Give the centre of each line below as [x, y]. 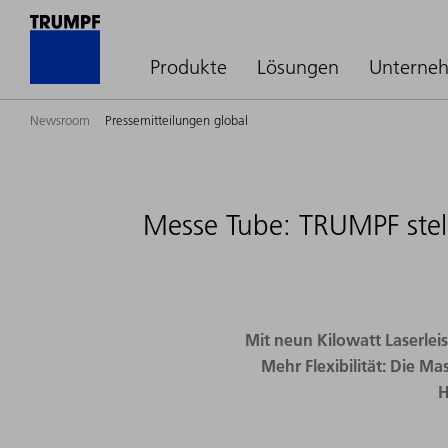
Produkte [188, 67]
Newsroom [60, 120]
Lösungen [298, 67]
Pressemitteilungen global [176, 120]
